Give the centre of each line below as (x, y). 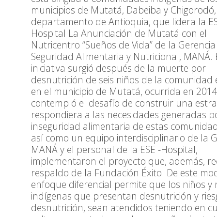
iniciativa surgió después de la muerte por (118, 68)
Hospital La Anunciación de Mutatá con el (119, 33)
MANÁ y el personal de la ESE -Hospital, (114, 150)
